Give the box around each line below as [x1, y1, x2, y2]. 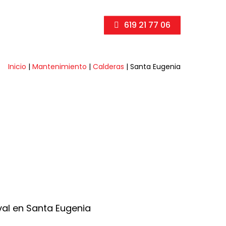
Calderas [93, 62, 124, 72]
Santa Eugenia [130, 62, 181, 72]
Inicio [8, 62, 26, 72]
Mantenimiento [32, 62, 87, 72]
